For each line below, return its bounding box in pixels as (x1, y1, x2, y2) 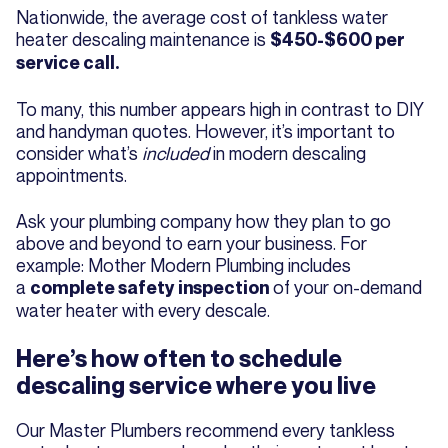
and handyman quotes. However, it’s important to (16, 120, 395, 143)
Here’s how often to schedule (16, 344, 342, 374)
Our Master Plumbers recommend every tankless (16, 419, 395, 442)
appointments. (16, 164, 127, 187)
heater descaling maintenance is (16, 28, 270, 51)
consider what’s (16, 142, 142, 165)
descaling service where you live (16, 371, 376, 401)
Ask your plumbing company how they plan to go (16, 210, 391, 233)
